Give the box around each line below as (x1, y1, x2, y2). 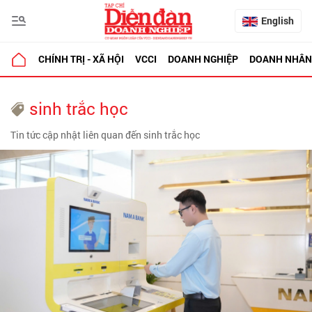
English (261, 14, 294, 27)
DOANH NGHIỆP (168, 52, 238, 65)
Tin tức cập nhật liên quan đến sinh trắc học (10, 128, 200, 141)
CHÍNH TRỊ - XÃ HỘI (38, 52, 124, 65)
